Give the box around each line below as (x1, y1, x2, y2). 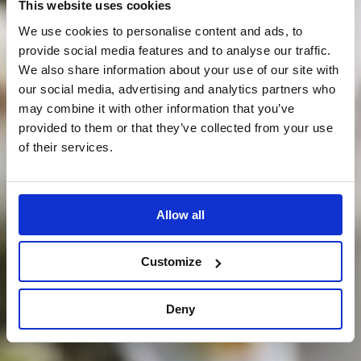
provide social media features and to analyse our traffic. (19, 43, 331, 57)
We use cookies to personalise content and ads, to (19, 23, 303, 38)
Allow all (156, 207, 205, 222)
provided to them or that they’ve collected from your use (19, 120, 333, 135)
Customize (141, 255, 202, 268)
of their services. (19, 139, 113, 154)
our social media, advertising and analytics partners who (19, 81, 335, 96)
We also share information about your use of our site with (19, 62, 339, 77)
